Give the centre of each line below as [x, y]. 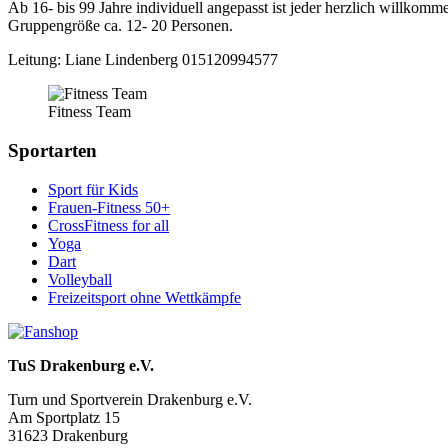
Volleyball [80, 279]
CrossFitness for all [108, 225]
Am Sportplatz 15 [64, 417]
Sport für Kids [93, 189]
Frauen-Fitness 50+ [109, 207]
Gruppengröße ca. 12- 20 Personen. [120, 26]
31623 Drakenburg [68, 435]
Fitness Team [89, 112]
